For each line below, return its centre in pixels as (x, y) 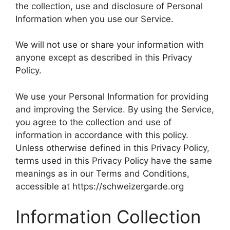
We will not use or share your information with (110, 45)
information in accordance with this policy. (102, 135)
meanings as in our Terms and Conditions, (102, 173)
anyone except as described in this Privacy (104, 57)
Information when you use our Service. (94, 19)
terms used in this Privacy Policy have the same (114, 160)
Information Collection (108, 217)
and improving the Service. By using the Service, (115, 109)
